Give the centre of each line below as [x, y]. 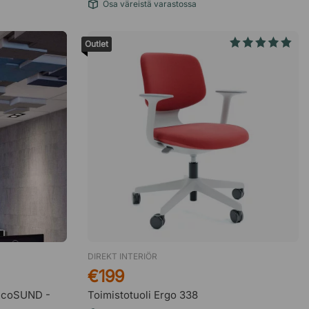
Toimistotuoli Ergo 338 [143, 295]
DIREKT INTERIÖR [122, 256]
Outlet [97, 44]
